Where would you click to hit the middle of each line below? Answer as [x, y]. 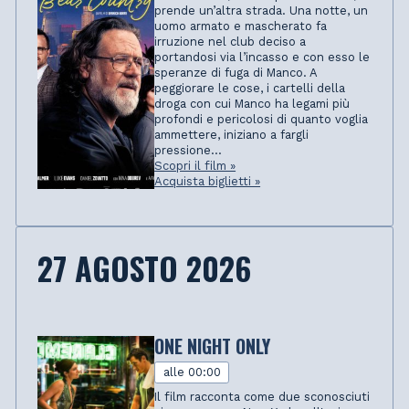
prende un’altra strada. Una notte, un [262, 10]
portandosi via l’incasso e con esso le [262, 57]
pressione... [189, 150]
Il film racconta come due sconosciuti [262, 396]
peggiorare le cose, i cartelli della [250, 88]
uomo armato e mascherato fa [241, 26]
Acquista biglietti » [208, 181]
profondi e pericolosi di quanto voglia [262, 119]
